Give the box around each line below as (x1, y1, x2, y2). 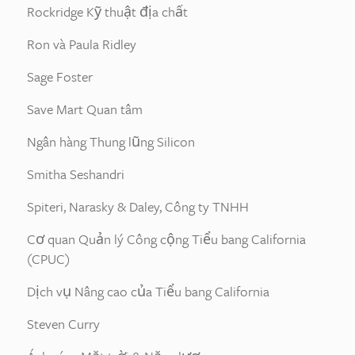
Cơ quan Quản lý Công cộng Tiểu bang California (27, 229, 306, 249)
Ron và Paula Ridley (27, 34, 136, 54)
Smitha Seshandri (27, 164, 124, 184)
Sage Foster (27, 67, 93, 86)
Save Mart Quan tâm (27, 99, 143, 119)
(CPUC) (27, 249, 70, 269)
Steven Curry (27, 314, 100, 334)
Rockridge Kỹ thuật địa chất (27, 2, 188, 21)
